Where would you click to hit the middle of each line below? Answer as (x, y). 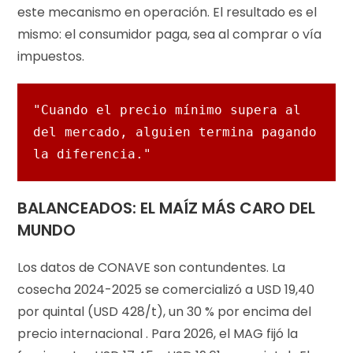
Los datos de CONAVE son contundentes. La (152, 267)
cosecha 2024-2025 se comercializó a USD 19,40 (166, 289)
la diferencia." (93, 154)
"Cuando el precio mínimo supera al (167, 110)
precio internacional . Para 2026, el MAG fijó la (158, 333)
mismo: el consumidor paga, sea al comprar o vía (170, 34)
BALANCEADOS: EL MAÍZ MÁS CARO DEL (167, 208)
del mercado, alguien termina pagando (175, 132)
